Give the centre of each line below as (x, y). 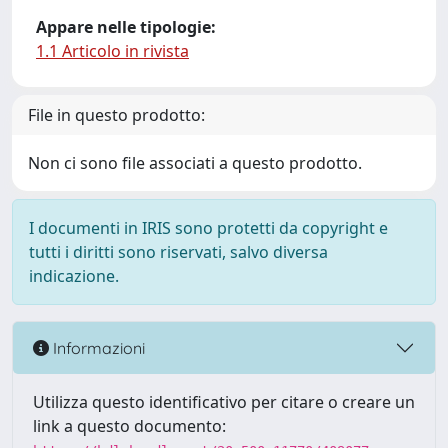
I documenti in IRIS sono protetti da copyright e (208, 228)
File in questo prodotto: (116, 115)
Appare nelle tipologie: (126, 27)
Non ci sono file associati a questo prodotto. (195, 163)
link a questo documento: (129, 426)
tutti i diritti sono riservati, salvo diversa (178, 252)
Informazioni (97, 347)
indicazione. (74, 276)
